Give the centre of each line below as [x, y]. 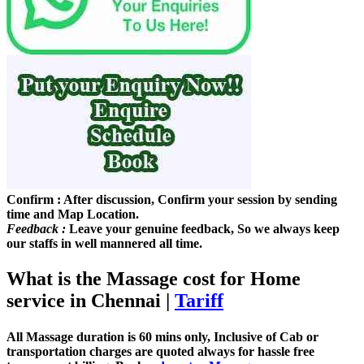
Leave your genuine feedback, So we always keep [203, 229]
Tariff [199, 301]
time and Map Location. [73, 214]
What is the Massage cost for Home [154, 279]
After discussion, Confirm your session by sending [199, 200]
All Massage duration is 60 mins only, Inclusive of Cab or [162, 336]
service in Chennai [84, 301]
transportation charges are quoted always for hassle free [160, 351]
